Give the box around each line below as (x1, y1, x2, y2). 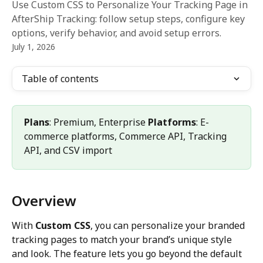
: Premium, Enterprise (49, 116, 148, 129)
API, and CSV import (24, 144, 112, 157)
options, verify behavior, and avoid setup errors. (12, 26, 221, 39)
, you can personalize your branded (90, 219, 247, 232)
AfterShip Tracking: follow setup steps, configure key (12, 12, 245, 25)
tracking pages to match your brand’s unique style (12, 233, 234, 247)
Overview (12, 191, 76, 211)
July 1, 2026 (12, 41, 55, 52)
